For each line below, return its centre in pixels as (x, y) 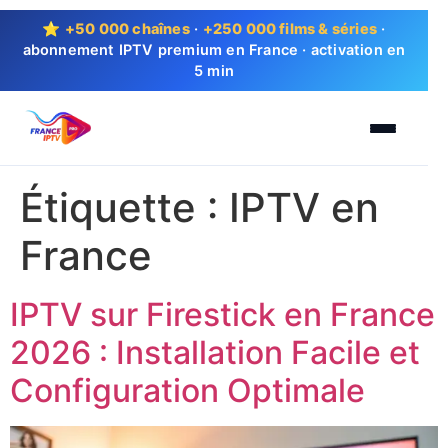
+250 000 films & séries (290, 29)
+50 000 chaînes (127, 29)
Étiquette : (124, 207)
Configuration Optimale (187, 390)
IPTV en (304, 207)
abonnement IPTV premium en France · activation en (214, 50)
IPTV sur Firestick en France (222, 314)
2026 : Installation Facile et (215, 352)
